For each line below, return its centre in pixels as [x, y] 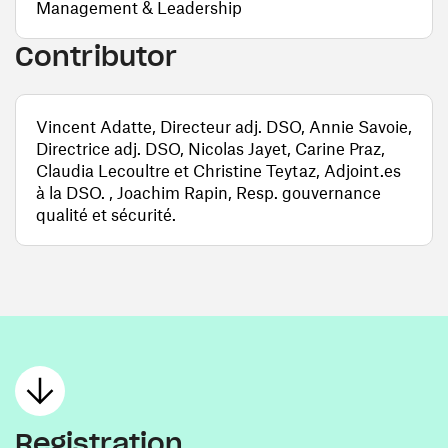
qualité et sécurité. [106, 214]
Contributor [96, 56]
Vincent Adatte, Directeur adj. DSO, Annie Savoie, [224, 126]
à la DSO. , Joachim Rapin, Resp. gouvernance [208, 192]
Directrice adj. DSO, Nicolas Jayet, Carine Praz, [210, 148]
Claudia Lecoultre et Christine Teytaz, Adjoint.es [218, 170]
